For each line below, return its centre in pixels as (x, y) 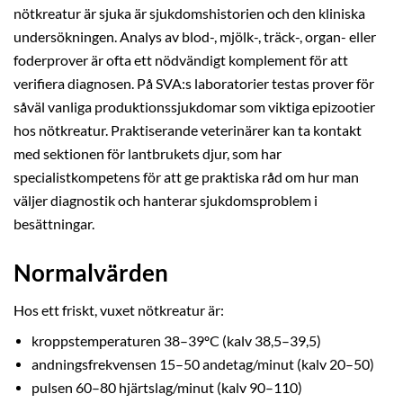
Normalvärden (91, 272)
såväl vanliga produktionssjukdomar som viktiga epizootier (194, 107)
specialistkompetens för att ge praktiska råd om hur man (186, 177)
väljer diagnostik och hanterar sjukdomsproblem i (166, 200)
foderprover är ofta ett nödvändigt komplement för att (181, 60)
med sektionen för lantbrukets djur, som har (148, 153)
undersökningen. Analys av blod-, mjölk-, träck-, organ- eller (195, 36)
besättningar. (54, 224)
